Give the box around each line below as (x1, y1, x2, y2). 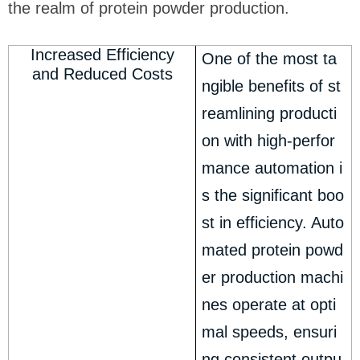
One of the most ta (202, 50, 337, 68)
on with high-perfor (202, 132, 336, 150)
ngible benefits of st (202, 77, 342, 96)
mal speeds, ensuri (202, 323, 337, 342)
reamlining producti (202, 104, 337, 123)
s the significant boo (202, 186, 345, 205)
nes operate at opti (202, 296, 337, 314)
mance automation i (202, 159, 343, 178)
